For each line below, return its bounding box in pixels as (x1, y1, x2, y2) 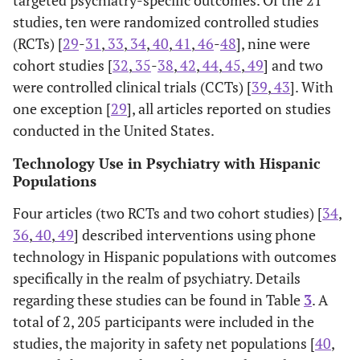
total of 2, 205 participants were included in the (13, 312, 314, 331)
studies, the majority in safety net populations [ (13, 333, 315, 353)
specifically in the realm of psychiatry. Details (13, 268, 301, 288)
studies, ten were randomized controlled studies (13, 12, 319, 31)
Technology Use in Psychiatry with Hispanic (13, 153, 321, 173)
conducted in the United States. (13, 121, 215, 140)
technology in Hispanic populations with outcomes (13, 247, 337, 266)
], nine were (236, 34, 310, 53)
